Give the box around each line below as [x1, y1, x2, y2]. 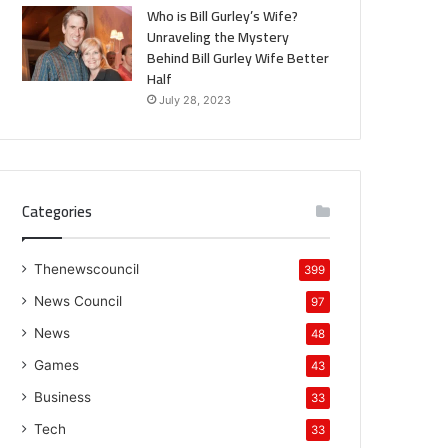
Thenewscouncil [34, 260, 140, 277]
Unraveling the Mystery [147, 23, 290, 50]
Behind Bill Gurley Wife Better [147, 44, 330, 71]
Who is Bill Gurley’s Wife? [147, 2, 299, 29]
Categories [22, 196, 93, 226]
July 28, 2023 [159, 92, 232, 107]
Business [34, 388, 92, 405]
